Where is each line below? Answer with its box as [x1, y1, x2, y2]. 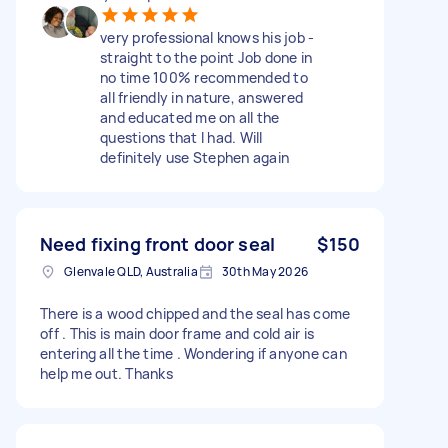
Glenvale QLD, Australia [64, 262, 198, 280]
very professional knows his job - [100, 27, 315, 47]
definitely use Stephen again [100, 147, 289, 167]
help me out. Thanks [40, 363, 173, 383]
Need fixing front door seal [40, 231, 276, 256]
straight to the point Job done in [100, 47, 313, 67]
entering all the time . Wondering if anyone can [40, 343, 347, 363]
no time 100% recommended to [100, 67, 308, 87]
